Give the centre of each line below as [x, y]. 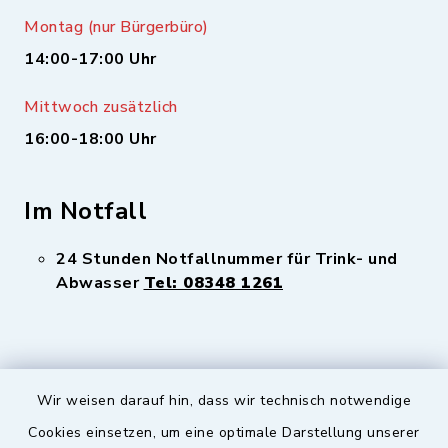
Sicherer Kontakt [224, 431]
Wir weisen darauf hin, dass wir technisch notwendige [224, 400]
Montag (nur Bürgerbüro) [116, 27]
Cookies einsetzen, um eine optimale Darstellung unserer [224, 432]
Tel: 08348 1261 [213, 283]
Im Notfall [85, 211]
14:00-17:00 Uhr [90, 59]
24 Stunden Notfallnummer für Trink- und [227, 259]
